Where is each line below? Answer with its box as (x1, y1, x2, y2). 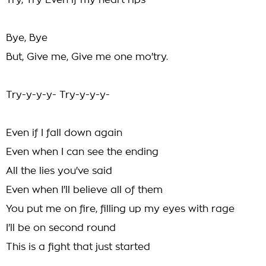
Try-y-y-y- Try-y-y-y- (6, 90, 110, 100)
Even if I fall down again (6, 128, 122, 138)
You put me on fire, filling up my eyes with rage (6, 204, 235, 214)
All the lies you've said (6, 166, 112, 176)
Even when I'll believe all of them (6, 185, 163, 195)
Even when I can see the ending (6, 147, 159, 157)
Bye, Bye (6, 33, 47, 43)
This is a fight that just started (6, 242, 150, 252)
